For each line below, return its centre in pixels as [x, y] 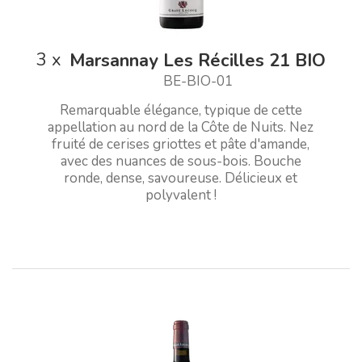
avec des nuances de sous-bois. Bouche [181, 161]
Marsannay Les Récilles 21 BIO [198, 60]
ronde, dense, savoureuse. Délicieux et [181, 178]
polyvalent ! [181, 195]
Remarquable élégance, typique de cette [181, 110]
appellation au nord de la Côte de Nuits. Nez [181, 127]
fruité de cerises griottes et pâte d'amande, [181, 144]
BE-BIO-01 [198, 81]
